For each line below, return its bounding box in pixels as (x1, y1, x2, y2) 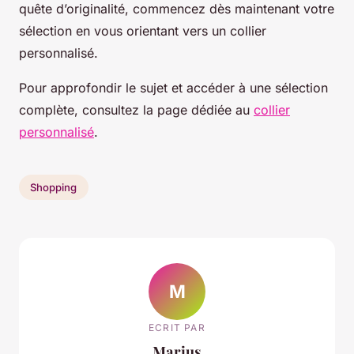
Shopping (30, 180, 77, 194)
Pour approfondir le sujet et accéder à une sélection (19, 80, 328, 96)
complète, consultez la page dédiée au (19, 102, 254, 119)
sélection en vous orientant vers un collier (19, 23, 266, 40)
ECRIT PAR (149, 321, 205, 333)
